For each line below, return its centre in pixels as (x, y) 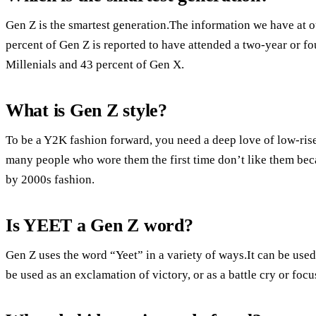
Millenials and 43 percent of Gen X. (95, 64)
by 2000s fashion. (50, 179)
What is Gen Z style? (86, 110)
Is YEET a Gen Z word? (99, 225)
